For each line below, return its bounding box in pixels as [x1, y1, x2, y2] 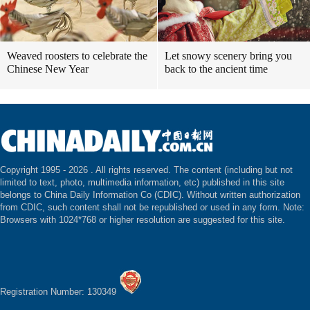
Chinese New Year [7, 63, 89, 75]
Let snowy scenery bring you [165, 50, 292, 62]
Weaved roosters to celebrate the [7, 50, 147, 62]
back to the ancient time [165, 63, 268, 75]
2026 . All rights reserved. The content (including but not [69, 165, 293, 175]
